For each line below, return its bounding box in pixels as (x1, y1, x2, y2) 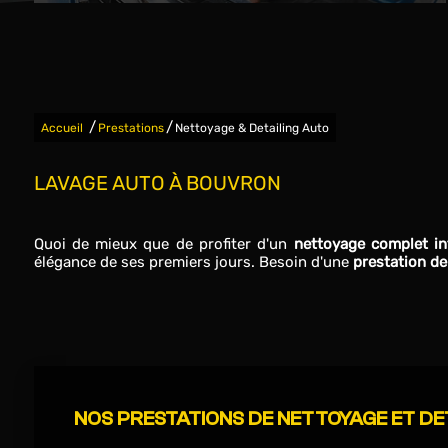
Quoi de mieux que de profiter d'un (33, 235, 294, 253)
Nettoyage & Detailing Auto (174, 121, 329, 135)
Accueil (40, 121, 83, 135)
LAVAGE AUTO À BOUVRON (33, 172, 281, 195)
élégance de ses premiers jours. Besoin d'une (33, 253, 349, 271)
